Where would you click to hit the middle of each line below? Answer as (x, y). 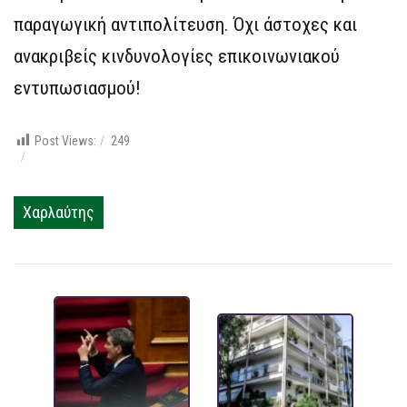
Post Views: (65, 141)
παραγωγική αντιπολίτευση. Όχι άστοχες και (185, 25)
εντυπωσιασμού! (77, 89)
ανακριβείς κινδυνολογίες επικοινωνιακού (177, 57)
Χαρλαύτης (59, 213)
